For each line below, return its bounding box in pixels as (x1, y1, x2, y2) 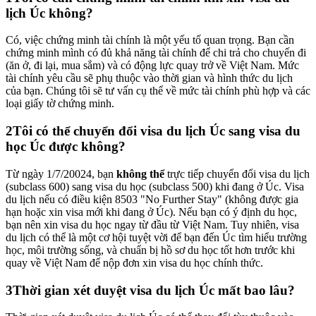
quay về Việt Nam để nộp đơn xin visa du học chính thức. (6, 256, 263, 269)
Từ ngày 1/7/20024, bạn (6, 167, 116, 180)
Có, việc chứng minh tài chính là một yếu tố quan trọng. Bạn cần (6, 34, 294, 47)
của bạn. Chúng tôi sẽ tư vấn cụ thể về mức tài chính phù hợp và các (6, 85, 310, 97)
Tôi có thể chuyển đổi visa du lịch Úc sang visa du (13, 123, 300, 139)
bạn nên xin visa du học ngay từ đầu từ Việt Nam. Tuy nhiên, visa (6, 218, 299, 231)
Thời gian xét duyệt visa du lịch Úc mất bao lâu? (13, 282, 295, 298)
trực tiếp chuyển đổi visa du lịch (164, 167, 310, 180)
